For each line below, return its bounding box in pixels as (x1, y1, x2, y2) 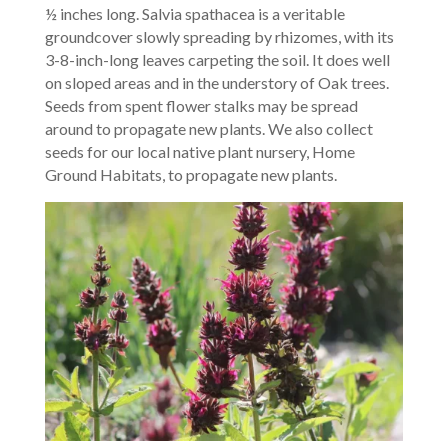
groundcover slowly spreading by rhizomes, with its (44, 26, 394, 46)
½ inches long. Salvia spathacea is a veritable (44, 3, 345, 23)
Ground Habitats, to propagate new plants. (44, 164, 337, 184)
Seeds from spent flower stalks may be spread (44, 95, 358, 115)
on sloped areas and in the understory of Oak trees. (44, 72, 389, 92)
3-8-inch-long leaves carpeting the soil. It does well (44, 49, 390, 69)
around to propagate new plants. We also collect (44, 118, 373, 138)
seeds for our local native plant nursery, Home (44, 141, 355, 161)
